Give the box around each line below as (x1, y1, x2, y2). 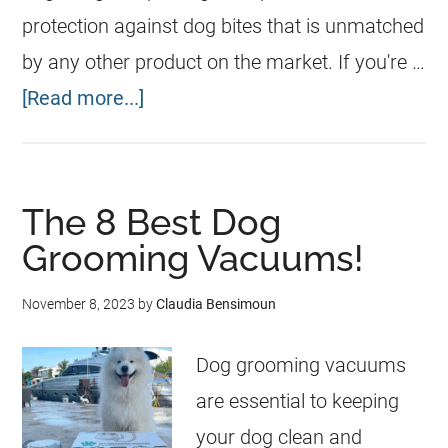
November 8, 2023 (22, 296, 136, 312)
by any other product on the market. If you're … (22, 50, 426, 74)
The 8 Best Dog (22, 201, 282, 243)
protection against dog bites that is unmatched (22, 14, 425, 38)
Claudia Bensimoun (156, 296, 277, 312)
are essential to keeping (196, 389, 400, 413)
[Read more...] (22, 86, 145, 110)
